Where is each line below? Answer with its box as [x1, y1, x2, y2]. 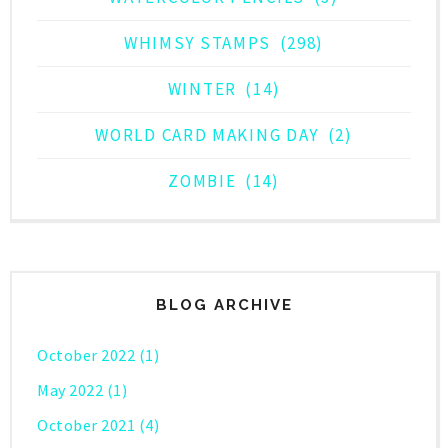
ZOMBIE [168, 170, 237, 193]
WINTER [167, 78, 237, 101]
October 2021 [37, 415, 135, 436]
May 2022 [37, 380, 103, 401]
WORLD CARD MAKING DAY [95, 124, 320, 147]
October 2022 [37, 345, 135, 366]
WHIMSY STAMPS [123, 32, 272, 55]
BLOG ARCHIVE [155, 296, 293, 315]
